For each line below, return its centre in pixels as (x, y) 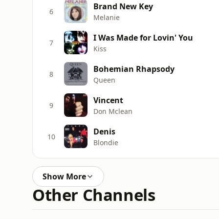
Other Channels (94, 195)
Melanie (107, 17)
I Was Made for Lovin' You (143, 37)
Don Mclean (113, 111)
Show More (64, 176)
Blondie (106, 142)
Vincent (108, 100)
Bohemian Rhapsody (134, 69)
